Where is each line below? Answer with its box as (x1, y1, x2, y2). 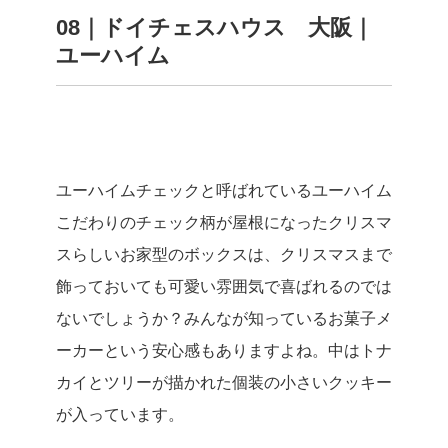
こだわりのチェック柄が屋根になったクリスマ (56, 213, 392, 231)
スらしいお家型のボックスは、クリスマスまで (56, 245, 392, 263)
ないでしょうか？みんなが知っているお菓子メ (56, 309, 392, 327)
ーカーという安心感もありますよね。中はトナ (56, 341, 392, 359)
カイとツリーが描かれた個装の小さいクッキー (56, 373, 392, 391)
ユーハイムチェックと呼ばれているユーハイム (56, 181, 392, 199)
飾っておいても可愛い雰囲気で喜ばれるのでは (56, 277, 392, 295)
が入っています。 (56, 405, 184, 423)
